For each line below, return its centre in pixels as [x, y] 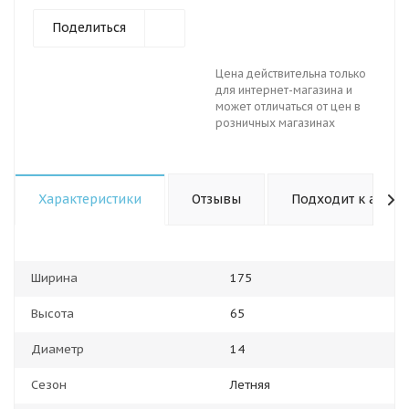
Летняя [250, 385]
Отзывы [216, 199]
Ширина [54, 278]
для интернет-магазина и [284, 90]
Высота [52, 314]
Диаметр [58, 349]
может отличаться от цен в [288, 106]
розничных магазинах [275, 123]
